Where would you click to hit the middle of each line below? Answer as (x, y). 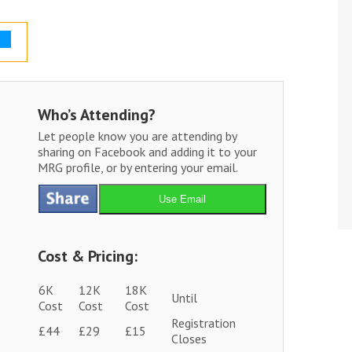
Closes (189, 339)
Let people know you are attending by (137, 136)
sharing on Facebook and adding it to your (147, 152)
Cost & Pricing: (87, 257)
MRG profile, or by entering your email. (137, 168)
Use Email (183, 200)
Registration (203, 323)
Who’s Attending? (96, 115)
